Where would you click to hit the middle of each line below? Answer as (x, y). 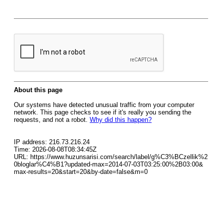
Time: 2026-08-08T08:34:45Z (55, 149)
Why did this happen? (121, 120)
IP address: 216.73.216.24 (52, 142)
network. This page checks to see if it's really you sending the (103, 112)
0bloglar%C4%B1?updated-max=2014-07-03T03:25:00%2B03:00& (109, 164)
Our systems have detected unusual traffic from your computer (104, 105)
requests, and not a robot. (52, 120)
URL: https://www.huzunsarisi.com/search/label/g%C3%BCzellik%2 (111, 157)
